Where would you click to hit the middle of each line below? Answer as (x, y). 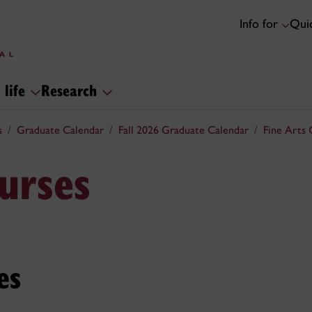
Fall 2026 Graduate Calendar (184, 130)
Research (71, 89)
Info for (260, 24)
